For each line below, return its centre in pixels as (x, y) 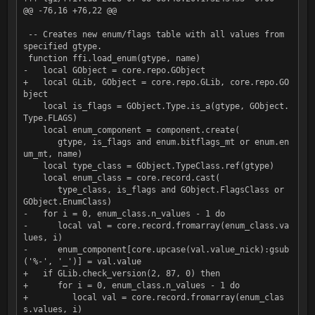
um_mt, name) (52, 154)
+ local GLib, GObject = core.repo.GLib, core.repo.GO (156, 82)
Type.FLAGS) (50, 118)
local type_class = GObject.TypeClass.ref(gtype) (33, 166)
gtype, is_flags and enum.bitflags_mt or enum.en (40, 142)
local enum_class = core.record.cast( (33, 178)
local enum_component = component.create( (33, 130)
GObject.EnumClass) (67, 201)
